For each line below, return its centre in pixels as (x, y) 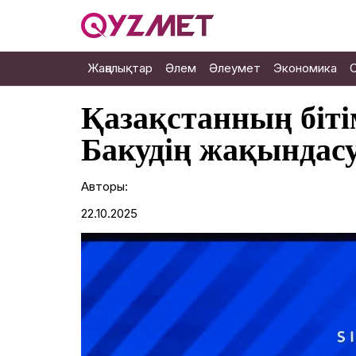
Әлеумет (235, 68)
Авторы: (104, 186)
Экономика (305, 68)
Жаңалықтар (120, 68)
